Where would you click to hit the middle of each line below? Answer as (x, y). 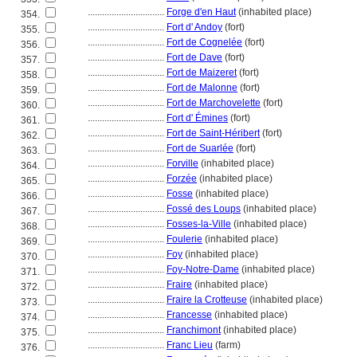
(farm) (227, 345)
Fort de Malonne (202, 88)
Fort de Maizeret (202, 73)
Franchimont (194, 330)
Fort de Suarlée (200, 148)
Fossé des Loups (204, 209)
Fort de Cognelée (204, 42)
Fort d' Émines (197, 118)
